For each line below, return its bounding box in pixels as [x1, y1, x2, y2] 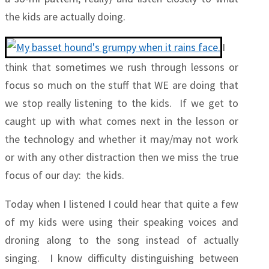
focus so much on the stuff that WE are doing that [5, 78, 238, 92]
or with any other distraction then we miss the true [5, 150, 238, 164]
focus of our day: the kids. [5, 168, 124, 182]
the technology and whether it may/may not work [5, 132, 238, 146]
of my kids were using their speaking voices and [5, 215, 238, 229]
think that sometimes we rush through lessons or [5, 60, 238, 74]
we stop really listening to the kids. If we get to [5, 96, 238, 110]
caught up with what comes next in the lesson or [5, 114, 238, 128]
